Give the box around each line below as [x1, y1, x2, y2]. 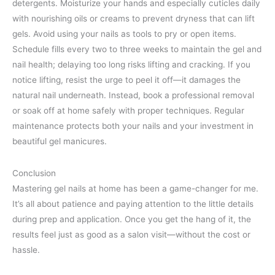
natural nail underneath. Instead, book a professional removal [12, 90, 254, 100]
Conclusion [12, 168, 56, 179]
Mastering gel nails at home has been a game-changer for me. [12, 184, 258, 194]
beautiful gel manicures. [12, 136, 107, 146]
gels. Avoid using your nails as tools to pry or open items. [12, 28, 236, 39]
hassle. [12, 245, 40, 255]
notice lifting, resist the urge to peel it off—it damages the [12, 74, 241, 85]
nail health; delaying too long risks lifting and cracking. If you [12, 59, 250, 69]
